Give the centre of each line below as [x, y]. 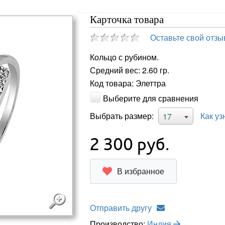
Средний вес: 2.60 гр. [129, 70]
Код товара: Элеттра [128, 83]
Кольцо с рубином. [124, 57]
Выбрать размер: [122, 116]
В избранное [140, 171]
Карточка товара [127, 20]
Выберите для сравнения [150, 98]
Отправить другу [121, 207]
